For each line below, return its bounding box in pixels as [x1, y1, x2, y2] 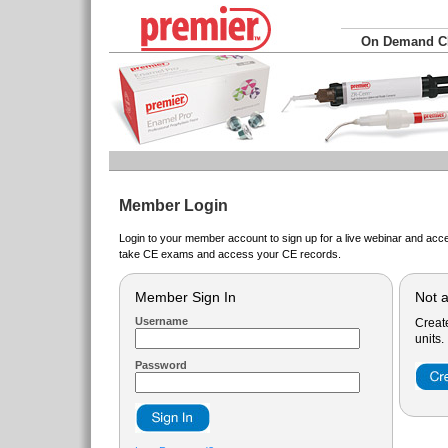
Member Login [119, 197, 228, 214]
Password [135, 359, 187, 371]
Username [135, 315, 188, 327]
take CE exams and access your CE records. [119, 248, 341, 260]
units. [415, 332, 444, 346]
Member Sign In [135, 289, 236, 305]
